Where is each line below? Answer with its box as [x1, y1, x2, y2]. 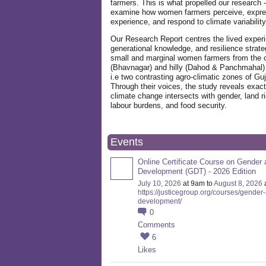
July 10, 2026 [138, 179, 181, 188]
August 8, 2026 [214, 179, 262, 188]
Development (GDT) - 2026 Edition [138, 167, 256, 176]
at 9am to [181, 179, 214, 188]
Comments [138, 220, 175, 229]
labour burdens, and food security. [110, 101, 227, 110]
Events [110, 136, 143, 148]
